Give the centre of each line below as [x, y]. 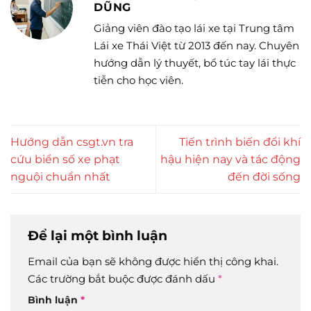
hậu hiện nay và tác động [230, 159]
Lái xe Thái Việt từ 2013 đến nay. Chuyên [196, 46]
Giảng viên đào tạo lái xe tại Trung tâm [194, 28]
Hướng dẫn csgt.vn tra [72, 142]
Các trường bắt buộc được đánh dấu [123, 278]
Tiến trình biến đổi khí [240, 142]
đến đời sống [264, 176]
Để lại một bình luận [99, 236]
